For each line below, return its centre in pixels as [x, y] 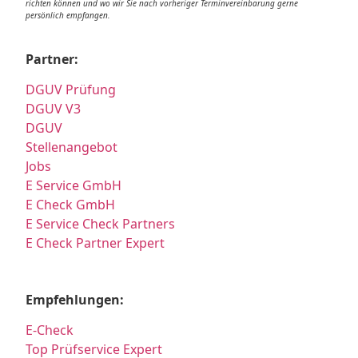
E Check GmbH [71, 205]
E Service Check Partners [101, 224]
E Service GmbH [74, 186]
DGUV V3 [54, 109]
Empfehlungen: [75, 299]
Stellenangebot [72, 147]
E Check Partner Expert [95, 243]
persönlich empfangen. [68, 16]
